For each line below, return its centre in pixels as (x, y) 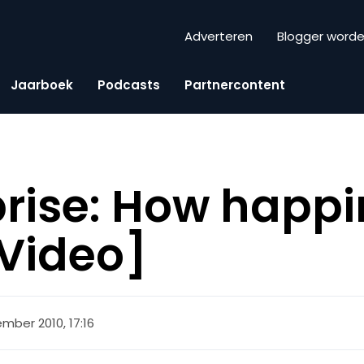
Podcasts (129, 84)
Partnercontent (235, 84)
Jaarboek (42, 84)
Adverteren (219, 37)
